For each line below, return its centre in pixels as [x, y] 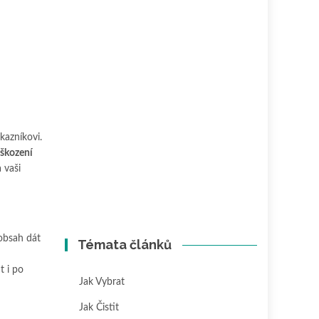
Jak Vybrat [102, 282]
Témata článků [125, 245]
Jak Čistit [99, 308]
